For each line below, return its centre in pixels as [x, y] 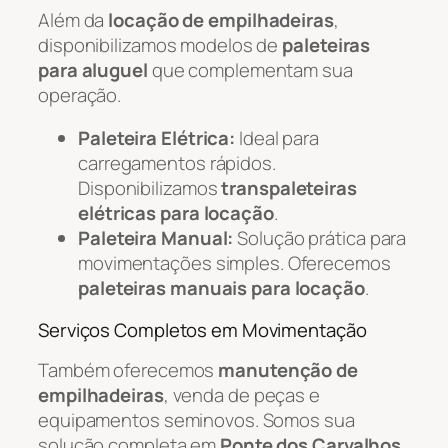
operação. [80, 94]
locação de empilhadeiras [221, 19]
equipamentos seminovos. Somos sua [196, 420]
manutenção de [288, 370]
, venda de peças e [241, 395]
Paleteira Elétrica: [157, 138]
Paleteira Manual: [156, 238]
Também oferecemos [128, 370]
